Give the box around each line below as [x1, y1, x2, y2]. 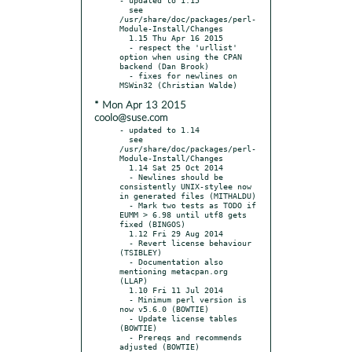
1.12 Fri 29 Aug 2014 [119, 228, 129, 238]
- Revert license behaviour [119, 237, 129, 247]
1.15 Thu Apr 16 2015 [119, 32, 129, 42]
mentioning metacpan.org [119, 266, 228, 276]
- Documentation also [119, 256, 129, 266]
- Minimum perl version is [119, 294, 129, 304]
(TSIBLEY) [119, 247, 162, 257]
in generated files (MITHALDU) [119, 190, 256, 200]
